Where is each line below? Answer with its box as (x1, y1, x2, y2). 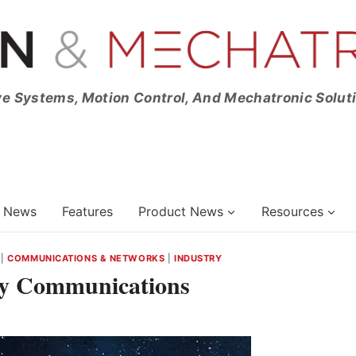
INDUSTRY (173, 253, 222, 264)
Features (62, 203, 113, 219)
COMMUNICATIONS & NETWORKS (7, 253, 165, 264)
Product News (138, 203, 223, 219)
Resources (261, 203, 323, 219)
